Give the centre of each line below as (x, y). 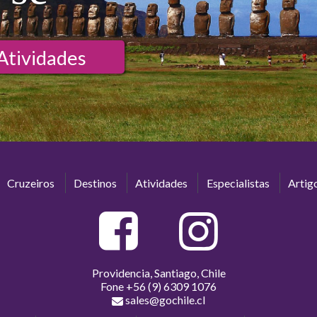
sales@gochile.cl (165, 299)
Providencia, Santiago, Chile (158, 272)
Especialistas (238, 183)
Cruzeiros (31, 183)
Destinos (95, 183)
